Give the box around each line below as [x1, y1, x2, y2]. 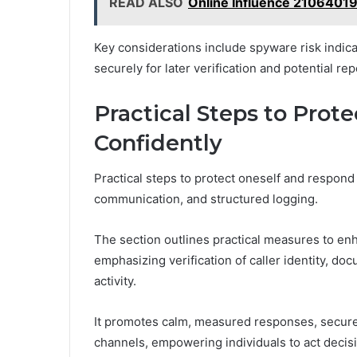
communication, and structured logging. [94, 191, 318, 207]
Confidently [94, 129, 222, 156]
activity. [94, 273, 136, 289]
